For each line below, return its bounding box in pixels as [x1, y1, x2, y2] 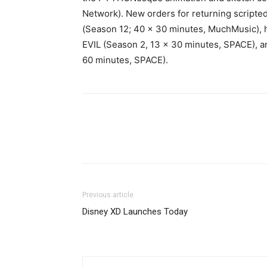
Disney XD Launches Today [82, 206, 188, 217]
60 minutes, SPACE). [82, 54, 168, 66]
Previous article [82, 191, 133, 199]
